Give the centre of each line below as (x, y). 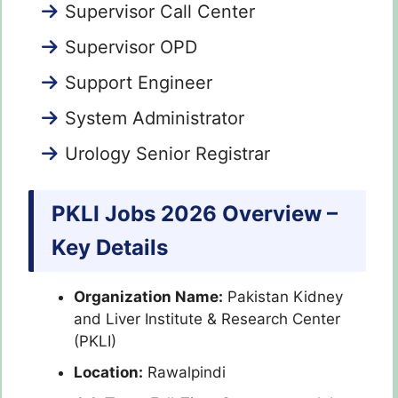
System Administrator (155, 119)
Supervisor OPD (131, 48)
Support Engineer (139, 83)
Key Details (110, 247)
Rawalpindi (184, 372)
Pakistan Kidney (283, 296)
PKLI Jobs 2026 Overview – (195, 213)
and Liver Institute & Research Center (207, 318)
